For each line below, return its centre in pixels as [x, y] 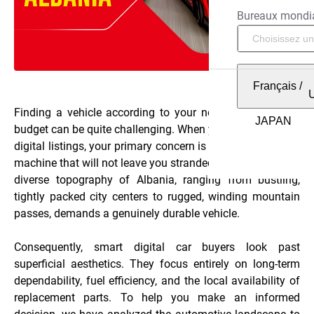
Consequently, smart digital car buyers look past [157, 247]
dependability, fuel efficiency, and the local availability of [157, 281]
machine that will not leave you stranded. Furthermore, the [157, 163]
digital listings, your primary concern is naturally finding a [157, 146]
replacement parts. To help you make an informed [157, 298]
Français [274, 86]
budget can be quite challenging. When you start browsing [157, 130]
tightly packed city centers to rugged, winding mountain [157, 197]
